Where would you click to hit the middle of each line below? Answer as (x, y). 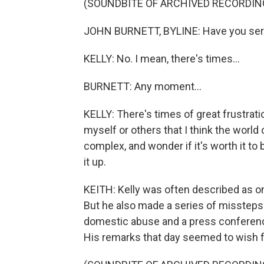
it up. (95, 162)
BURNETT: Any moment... (143, 86)
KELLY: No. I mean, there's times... (162, 59)
